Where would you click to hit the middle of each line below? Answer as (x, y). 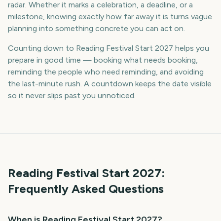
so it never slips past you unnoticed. (72, 95)
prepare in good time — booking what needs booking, (103, 60)
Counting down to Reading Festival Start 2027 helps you (109, 48)
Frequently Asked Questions (86, 189)
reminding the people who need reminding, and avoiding (106, 72)
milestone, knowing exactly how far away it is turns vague (110, 17)
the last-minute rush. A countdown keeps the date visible (110, 84)
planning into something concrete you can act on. (96, 28)
